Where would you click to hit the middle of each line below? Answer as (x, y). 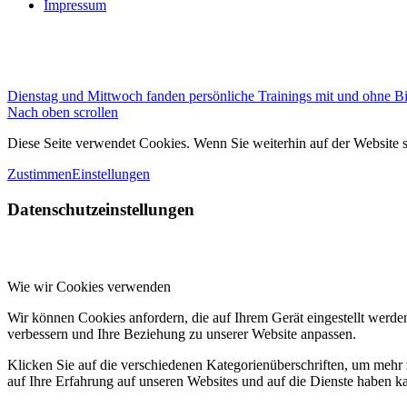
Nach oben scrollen (63, 113)
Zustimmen (40, 174)
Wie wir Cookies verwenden (89, 286)
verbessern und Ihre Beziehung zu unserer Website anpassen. (182, 333)
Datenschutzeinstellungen (101, 210)
